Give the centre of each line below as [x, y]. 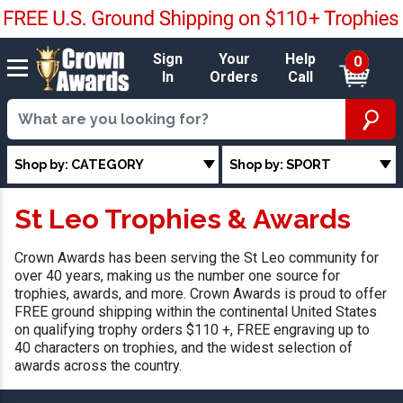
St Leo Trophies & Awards [183, 219]
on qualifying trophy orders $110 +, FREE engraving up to [192, 330]
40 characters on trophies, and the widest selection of [184, 348]
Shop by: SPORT [281, 164]
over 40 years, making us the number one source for [177, 276]
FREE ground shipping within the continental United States [196, 312]
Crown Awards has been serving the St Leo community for [197, 258]
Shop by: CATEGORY [79, 164]
